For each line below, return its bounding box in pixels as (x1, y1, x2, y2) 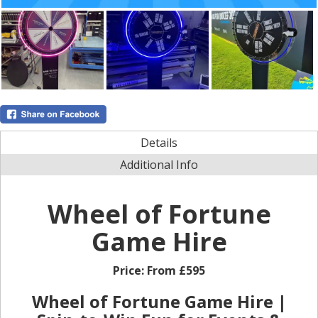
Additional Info (120, 156, 198, 172)
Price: (113, 262, 147, 278)
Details (141, 134, 177, 150)
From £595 (147, 262, 205, 278)
